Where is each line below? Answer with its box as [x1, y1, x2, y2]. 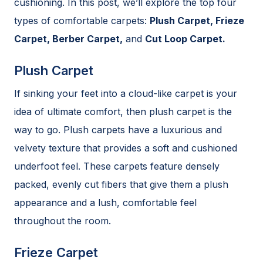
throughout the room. [14, 215, 111, 227]
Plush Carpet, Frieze [150, 15, 244, 26]
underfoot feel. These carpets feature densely [14, 160, 220, 172]
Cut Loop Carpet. [145, 33, 225, 45]
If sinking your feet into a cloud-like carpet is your [14, 87, 237, 99]
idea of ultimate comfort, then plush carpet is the [14, 106, 232, 117]
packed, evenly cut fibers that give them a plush [14, 178, 228, 190]
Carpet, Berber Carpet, [14, 33, 123, 45]
